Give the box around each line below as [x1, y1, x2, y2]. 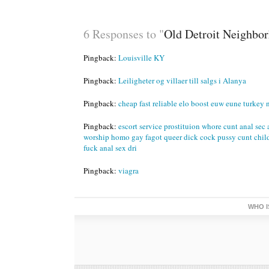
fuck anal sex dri [83, 142, 137, 154]
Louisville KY [118, 52, 165, 64]
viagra [118, 165, 139, 177]
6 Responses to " [83, 26, 164, 43]
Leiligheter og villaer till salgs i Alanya [118, 75, 246, 86]
